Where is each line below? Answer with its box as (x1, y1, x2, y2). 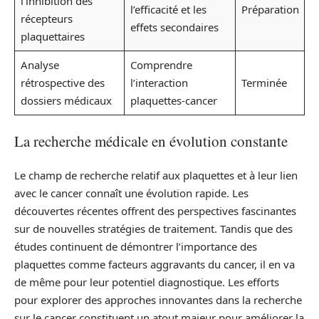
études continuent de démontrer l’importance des (14, 239, 257, 253)
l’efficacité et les (130, 2, 206, 16)
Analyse (20, 58, 59, 72)
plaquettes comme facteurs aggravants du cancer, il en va (14, 257, 295, 271)
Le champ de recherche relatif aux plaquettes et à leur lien (14, 168, 298, 182)
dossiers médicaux (20, 93, 112, 108)
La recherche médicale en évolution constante (14, 130, 288, 151)
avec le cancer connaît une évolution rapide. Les (14, 186, 249, 200)
